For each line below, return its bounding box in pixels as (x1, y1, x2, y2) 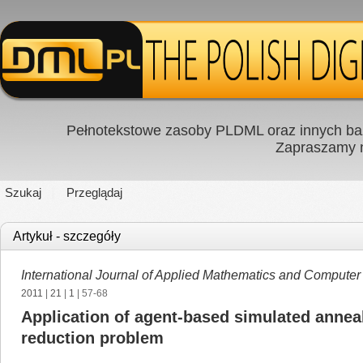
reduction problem (21, 329, 164, 347)
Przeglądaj (66, 186, 122, 199)
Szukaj (5, 186, 41, 199)
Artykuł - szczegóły (13, 229, 121, 243)
